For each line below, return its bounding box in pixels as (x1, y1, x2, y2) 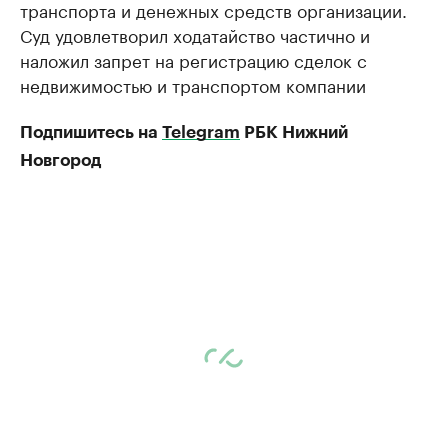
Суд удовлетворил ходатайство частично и (20, 20, 370, 47)
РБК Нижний (240, 123, 348, 141)
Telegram (162, 123, 240, 141)
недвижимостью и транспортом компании (20, 70, 366, 97)
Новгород (20, 151, 101, 169)
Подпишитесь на (20, 123, 162, 141)
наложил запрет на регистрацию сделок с (20, 45, 367, 72)
